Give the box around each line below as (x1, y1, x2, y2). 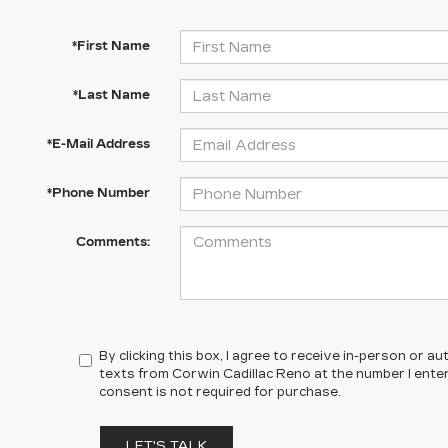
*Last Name (72, 88, 150, 102)
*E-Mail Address (46, 137, 150, 151)
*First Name (71, 39, 150, 53)
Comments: (75, 235, 150, 249)
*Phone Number (46, 186, 150, 200)
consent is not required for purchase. (99, 385, 342, 399)
